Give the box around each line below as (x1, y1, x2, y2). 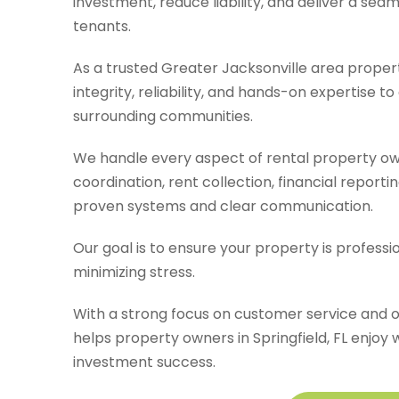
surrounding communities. (73, 105, 253, 126)
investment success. (73, 351, 216, 372)
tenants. (73, 15, 134, 37)
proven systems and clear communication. (73, 195, 377, 216)
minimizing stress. (73, 261, 199, 282)
